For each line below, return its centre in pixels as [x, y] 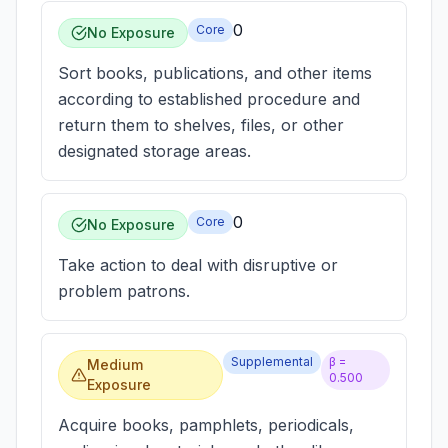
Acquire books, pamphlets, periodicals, [206, 425]
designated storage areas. [154, 151]
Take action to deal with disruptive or [198, 265]
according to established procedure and [209, 99]
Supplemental [271, 361]
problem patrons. [124, 291]
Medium [114, 364]
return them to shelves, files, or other [201, 125]
